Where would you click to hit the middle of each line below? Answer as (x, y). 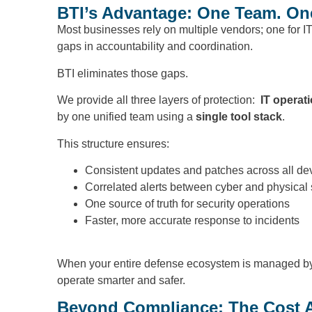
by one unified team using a (126, 117)
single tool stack (239, 117)
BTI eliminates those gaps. (123, 73)
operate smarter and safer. (121, 281)
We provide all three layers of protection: (159, 100)
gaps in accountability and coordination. (155, 47)
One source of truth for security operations (187, 204)
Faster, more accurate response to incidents (192, 221)
